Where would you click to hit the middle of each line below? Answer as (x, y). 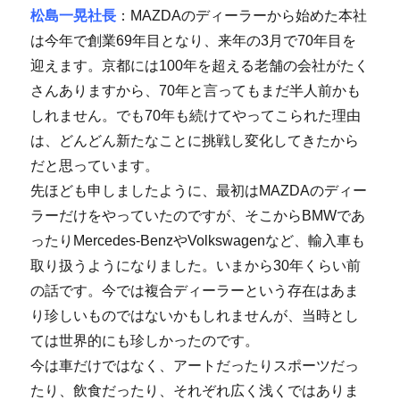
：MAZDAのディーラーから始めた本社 (242, 15)
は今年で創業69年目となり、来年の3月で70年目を (194, 40)
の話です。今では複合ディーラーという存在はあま (195, 290)
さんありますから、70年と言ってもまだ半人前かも (196, 90)
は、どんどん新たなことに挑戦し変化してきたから (195, 140)
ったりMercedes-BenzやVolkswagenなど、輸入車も (198, 240)
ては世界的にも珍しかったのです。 (145, 340)
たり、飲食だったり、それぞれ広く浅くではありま (195, 390)
